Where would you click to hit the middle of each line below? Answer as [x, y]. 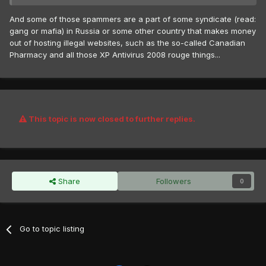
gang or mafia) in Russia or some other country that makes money [133, 31]
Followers [174, 181]
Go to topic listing [52, 229]
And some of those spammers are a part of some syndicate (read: [133, 19]
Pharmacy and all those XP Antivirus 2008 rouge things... [115, 54]
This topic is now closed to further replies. [111, 119]
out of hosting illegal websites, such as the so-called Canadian [127, 42]
